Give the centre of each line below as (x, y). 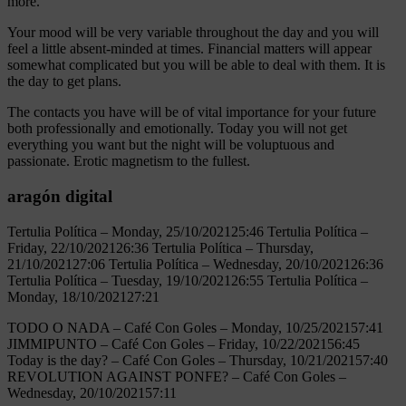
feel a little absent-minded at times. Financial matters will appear (189, 49)
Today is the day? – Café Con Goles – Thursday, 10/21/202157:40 (198, 360)
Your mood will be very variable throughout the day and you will (193, 33)
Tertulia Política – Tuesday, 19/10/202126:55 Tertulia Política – (188, 280)
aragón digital (60, 197)
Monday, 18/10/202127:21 (83, 296)
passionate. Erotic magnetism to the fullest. (129, 161)
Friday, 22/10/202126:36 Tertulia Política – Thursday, (160, 247)
